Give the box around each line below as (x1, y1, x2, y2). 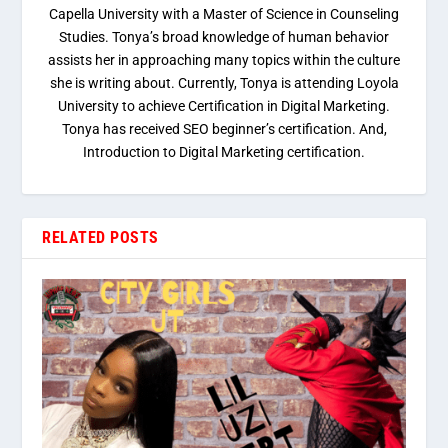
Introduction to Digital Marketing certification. (83, 143, 365, 160)
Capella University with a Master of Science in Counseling (49, 5, 399, 22)
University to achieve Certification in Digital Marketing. (58, 97, 390, 114)
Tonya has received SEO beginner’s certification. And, (61, 120, 387, 137)
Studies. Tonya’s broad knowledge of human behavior (59, 28, 389, 45)
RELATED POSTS (42, 227, 159, 247)
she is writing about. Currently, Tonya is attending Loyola (49, 74, 399, 91)
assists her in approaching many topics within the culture (48, 51, 400, 68)
